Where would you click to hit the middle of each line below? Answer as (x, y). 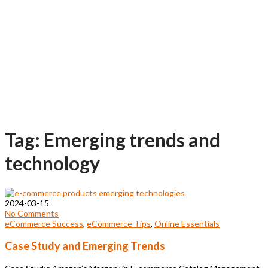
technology (52, 163)
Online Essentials (187, 223)
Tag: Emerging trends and (112, 140)
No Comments (32, 213)
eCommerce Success (44, 223)
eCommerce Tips (119, 223)
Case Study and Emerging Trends (85, 246)
